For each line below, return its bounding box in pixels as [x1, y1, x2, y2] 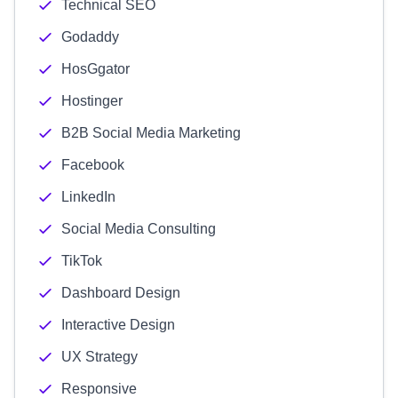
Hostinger [61, 93, 123, 108]
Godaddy [61, 29, 119, 44]
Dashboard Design [61, 285, 180, 300]
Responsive [61, 381, 137, 396]
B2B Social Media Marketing [61, 125, 241, 140]
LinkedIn [61, 189, 115, 204]
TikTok [61, 253, 102, 268]
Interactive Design [61, 317, 175, 332]
